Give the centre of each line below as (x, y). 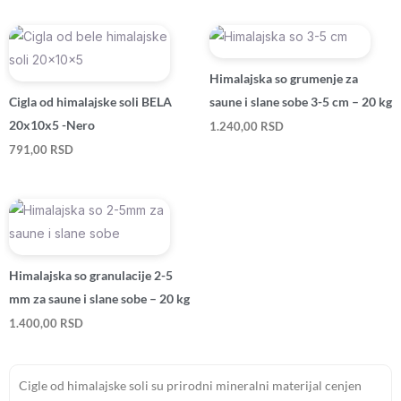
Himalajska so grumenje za (284, 78)
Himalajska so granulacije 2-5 (91, 276)
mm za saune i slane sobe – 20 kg (99, 299)
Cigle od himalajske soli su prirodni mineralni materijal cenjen (190, 385)
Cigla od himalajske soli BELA (90, 101)
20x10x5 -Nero (52, 124)
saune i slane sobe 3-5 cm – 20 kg (301, 101)
